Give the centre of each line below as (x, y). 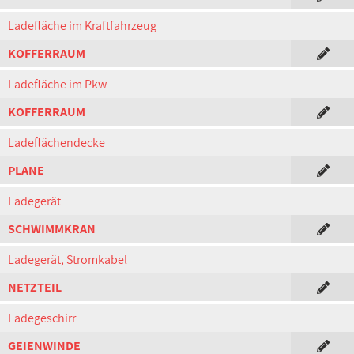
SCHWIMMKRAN (52, 229)
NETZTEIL (35, 287)
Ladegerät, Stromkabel (68, 260)
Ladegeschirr (42, 318)
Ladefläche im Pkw (57, 84)
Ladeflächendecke (56, 143)
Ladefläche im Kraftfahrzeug (82, 26)
